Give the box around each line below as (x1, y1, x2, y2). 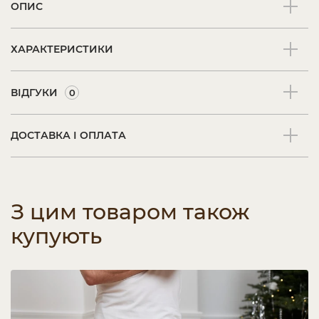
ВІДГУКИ (11, 85, 58, 99)
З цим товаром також (11, 199, 249, 225)
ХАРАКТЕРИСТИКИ (11, 43, 113, 56)
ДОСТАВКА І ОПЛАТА (11, 129, 126, 142)
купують (11, 223, 102, 249)
